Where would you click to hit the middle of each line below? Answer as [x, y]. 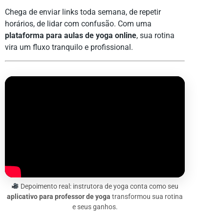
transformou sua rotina [147, 196]
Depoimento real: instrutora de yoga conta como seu [99, 186]
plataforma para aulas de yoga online [71, 36]
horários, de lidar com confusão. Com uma [78, 24]
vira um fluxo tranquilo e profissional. [69, 47]
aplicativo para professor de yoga [59, 196]
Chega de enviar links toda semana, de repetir [83, 12]
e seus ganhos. [95, 207]
